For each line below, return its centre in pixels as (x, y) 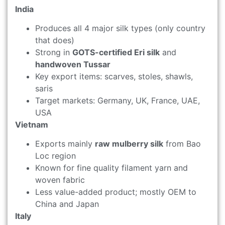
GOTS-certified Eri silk (116, 52)
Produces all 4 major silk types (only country (120, 28)
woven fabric (60, 180)
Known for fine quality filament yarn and (111, 168)
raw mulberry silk (129, 144)
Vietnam (32, 124)
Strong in (54, 52)
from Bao (182, 144)
